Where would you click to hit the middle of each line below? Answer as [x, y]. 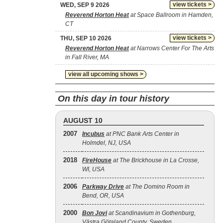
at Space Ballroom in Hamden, [171, 15]
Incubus [93, 134]
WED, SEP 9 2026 [85, 5]
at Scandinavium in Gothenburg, [151, 213]
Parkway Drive [103, 187]
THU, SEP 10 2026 [86, 38]
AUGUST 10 [83, 120]
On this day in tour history [113, 99]
